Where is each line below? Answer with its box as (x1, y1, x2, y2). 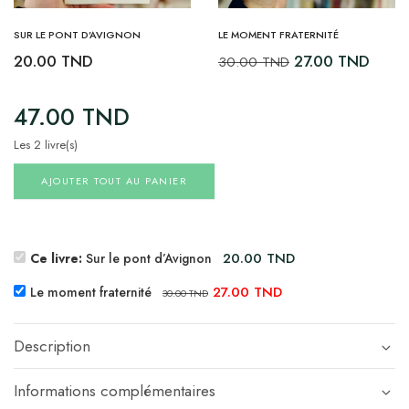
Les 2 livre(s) (14, 135, 78, 153)
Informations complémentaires (14, 379, 215, 402)
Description (14, 334, 90, 357)
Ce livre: (30, 248, 86, 267)
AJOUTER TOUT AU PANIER (41, 173, 187, 188)
